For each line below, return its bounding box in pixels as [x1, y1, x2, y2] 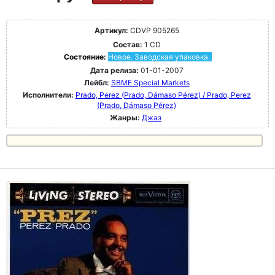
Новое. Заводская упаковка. [107, 52, 210, 62]
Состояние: [63, 52, 108, 62]
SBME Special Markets [110, 78, 190, 88]
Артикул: [94, 26, 128, 36]
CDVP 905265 [128, 26, 179, 36]
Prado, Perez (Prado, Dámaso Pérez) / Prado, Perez [75, 90, 251, 100]
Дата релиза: [90, 66, 139, 76]
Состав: [112, 40, 142, 50]
